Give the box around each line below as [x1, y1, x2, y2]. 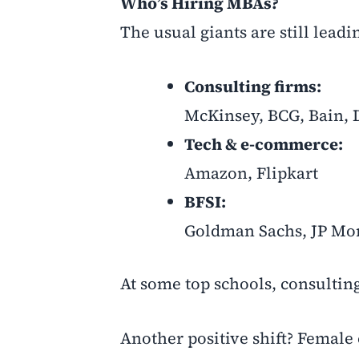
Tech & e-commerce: [184, 132, 343, 155]
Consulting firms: [184, 75, 321, 98]
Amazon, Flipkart [184, 161, 318, 184]
